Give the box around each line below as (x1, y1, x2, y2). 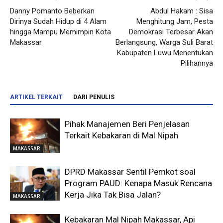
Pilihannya (181, 59, 213, 68)
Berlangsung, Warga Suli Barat (115, 38, 213, 47)
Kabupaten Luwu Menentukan (117, 48, 213, 58)
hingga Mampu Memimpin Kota (10, 27, 111, 37)
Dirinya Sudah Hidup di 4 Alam (10, 17, 107, 26)
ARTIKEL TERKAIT (10, 94, 63, 101)
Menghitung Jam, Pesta (136, 17, 213, 26)
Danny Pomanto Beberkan (10, 6, 95, 16)
